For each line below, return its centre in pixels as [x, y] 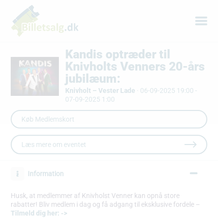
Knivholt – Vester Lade [100, 90]
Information [45, 173]
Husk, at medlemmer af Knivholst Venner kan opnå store [95, 195]
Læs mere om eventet [54, 144]
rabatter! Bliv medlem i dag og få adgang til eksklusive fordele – [106, 204]
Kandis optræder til [118, 54]
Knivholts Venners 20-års [135, 66]
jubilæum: [93, 79]
